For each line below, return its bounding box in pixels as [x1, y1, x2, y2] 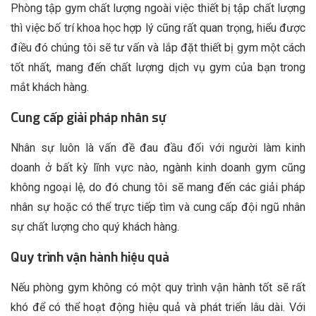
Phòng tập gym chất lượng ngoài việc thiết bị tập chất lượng [11, 1, 305, 16]
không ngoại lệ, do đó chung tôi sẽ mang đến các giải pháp [11, 181, 305, 195]
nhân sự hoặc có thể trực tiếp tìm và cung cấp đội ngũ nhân [11, 200, 305, 214]
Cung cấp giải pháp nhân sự [11, 110, 166, 126]
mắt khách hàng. [11, 80, 89, 95]
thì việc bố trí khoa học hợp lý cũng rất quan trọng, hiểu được [11, 21, 305, 35]
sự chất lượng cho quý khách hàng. [11, 220, 179, 234]
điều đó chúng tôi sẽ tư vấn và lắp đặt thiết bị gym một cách [11, 41, 305, 55]
